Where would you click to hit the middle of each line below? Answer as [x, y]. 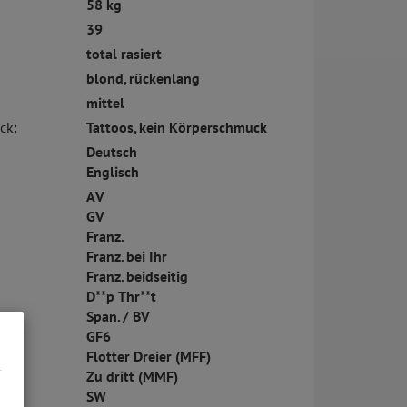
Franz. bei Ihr [126, 257]
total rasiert [124, 54]
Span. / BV [118, 317]
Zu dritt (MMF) [132, 377]
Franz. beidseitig [137, 277]
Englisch [112, 172]
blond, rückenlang [143, 79]
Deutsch [111, 152]
